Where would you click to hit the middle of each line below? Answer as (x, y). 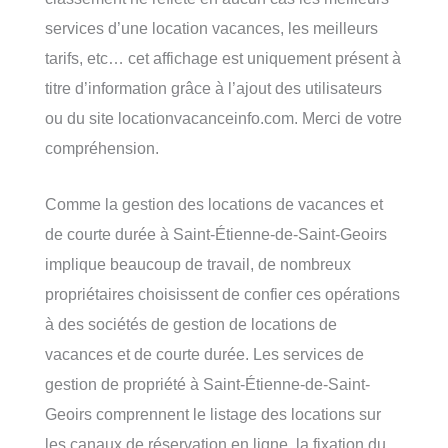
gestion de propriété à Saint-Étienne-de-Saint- (207, 383)
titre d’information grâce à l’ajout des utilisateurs (213, 87)
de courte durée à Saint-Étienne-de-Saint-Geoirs (216, 233)
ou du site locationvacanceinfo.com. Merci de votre (223, 117)
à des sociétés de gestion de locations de (191, 323)
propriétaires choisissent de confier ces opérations (222, 293)
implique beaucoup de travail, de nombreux (198, 263)
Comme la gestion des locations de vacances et (214, 203)
